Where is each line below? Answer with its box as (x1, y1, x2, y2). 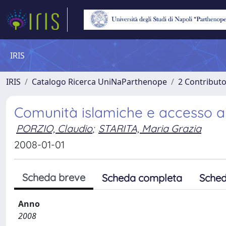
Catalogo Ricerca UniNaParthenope (32, 76, 167, 87)
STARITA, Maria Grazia (98, 122, 201, 135)
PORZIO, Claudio (16, 122, 92, 135)
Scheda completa (102, 172, 182, 184)
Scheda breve (22, 171, 85, 184)
